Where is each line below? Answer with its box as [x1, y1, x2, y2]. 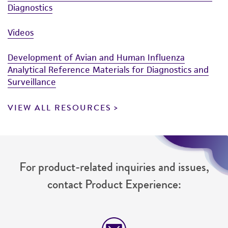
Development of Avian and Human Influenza [8, 52, 185, 64]
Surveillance [8, 76, 56, 88]
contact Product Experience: [47, 175, 181, 194]
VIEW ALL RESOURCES [8, 102, 111, 115]
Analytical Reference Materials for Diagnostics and [8, 64, 209, 76]
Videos [8, 27, 34, 39]
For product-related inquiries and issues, [19, 158, 209, 177]
